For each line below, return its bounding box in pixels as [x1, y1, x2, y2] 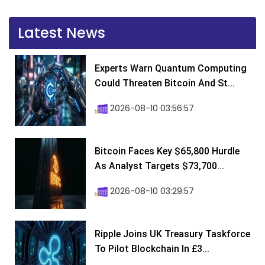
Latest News [18, 23, 105, 43]
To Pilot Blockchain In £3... [95, 243, 209, 255]
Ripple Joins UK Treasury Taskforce [95, 228, 250, 240]
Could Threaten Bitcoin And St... [95, 77, 235, 89]
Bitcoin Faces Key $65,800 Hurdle [95, 146, 240, 157]
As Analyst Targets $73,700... [95, 160, 224, 172]
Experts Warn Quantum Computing [95, 63, 247, 75]
